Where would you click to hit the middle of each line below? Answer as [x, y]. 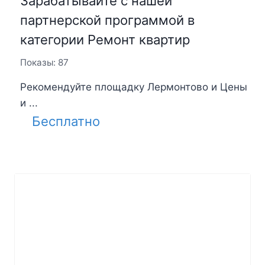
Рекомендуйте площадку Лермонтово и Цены [133, 87]
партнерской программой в [107, 20]
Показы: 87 [44, 63]
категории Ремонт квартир [105, 40]
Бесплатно [66, 121]
